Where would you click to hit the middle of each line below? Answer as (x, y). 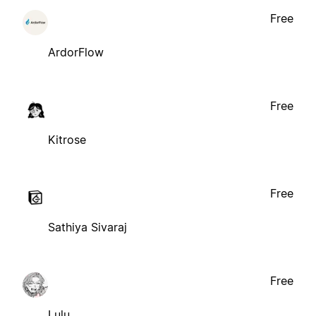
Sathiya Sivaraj (87, 227)
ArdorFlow (76, 52)
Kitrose (67, 139)
